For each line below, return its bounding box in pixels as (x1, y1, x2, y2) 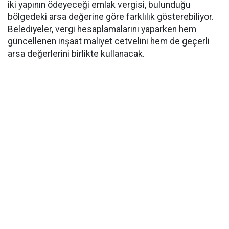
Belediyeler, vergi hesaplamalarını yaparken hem (8, 24, 196, 34)
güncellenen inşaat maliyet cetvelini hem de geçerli (8, 36, 210, 47)
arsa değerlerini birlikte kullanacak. (8, 49, 145, 59)
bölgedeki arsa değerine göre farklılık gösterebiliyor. (8, 12, 214, 22)
